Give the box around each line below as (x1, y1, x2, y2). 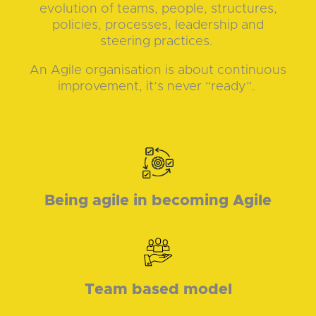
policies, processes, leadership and (52, 18, 264, 32)
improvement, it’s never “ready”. (58, 80, 258, 94)
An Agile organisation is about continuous (30, 63, 286, 78)
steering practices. (100, 34, 216, 48)
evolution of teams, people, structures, (39, 1, 277, 16)
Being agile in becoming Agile (44, 193, 272, 209)
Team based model (84, 282, 232, 298)
